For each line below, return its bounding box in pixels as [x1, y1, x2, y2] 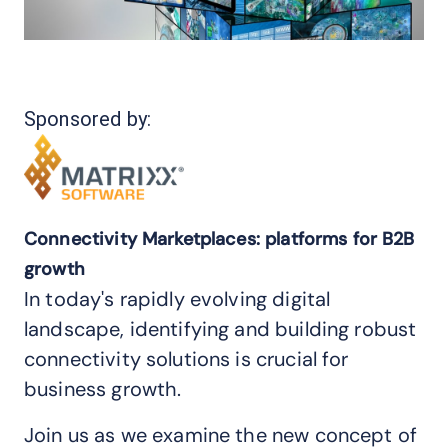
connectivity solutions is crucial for [24, 346, 349, 373]
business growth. [24, 376, 182, 403]
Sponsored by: [24, 107, 151, 131]
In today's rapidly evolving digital [24, 286, 331, 313]
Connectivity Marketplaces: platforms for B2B [24, 227, 415, 252]
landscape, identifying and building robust [24, 316, 417, 343]
